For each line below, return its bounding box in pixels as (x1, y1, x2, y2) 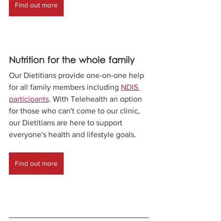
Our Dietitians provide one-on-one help (9, 71, 146, 79)
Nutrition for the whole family (9, 54, 135, 67)
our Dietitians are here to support (9, 118, 124, 127)
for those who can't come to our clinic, (9, 106, 142, 115)
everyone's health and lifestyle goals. (9, 130, 138, 139)
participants (9, 94, 49, 103)
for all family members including (9, 82, 121, 91)
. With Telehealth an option (49, 94, 144, 103)
